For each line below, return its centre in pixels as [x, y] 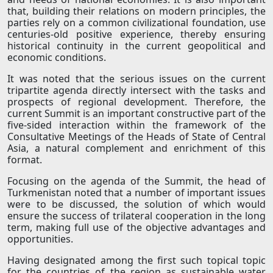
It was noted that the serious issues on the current [136, 79]
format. [25, 160]
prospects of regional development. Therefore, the [136, 102]
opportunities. [40, 239]
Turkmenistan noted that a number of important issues [136, 193]
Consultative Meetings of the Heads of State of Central [136, 137]
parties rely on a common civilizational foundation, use [136, 23]
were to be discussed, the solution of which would [136, 204]
